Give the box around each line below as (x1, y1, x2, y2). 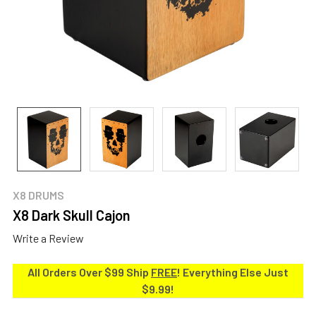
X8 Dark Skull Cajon (13, 207, 130, 224)
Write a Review (13, 231, 84, 245)
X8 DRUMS (13, 188, 64, 202)
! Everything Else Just (177, 265, 288, 279)
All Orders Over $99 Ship (28, 265, 151, 279)
